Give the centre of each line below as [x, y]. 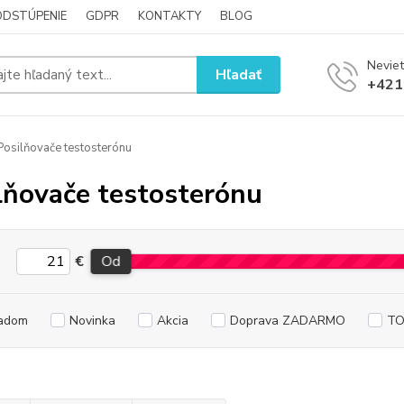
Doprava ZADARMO [287, 321]
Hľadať [239, 74]
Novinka [92, 321]
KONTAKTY [170, 16]
